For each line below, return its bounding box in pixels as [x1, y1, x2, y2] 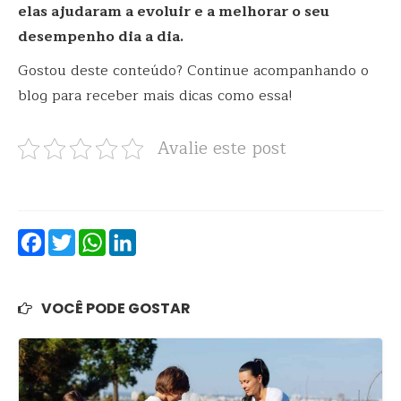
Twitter [75, 231, 123, 255]
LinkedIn [136, 231, 195, 255]
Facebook [45, 231, 108, 255]
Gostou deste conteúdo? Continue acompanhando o [18, 59, 369, 83]
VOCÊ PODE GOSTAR [41, 298, 191, 320]
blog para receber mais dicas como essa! [18, 84, 293, 108]
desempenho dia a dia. [18, 25, 183, 49]
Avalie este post [157, 134, 286, 164]
